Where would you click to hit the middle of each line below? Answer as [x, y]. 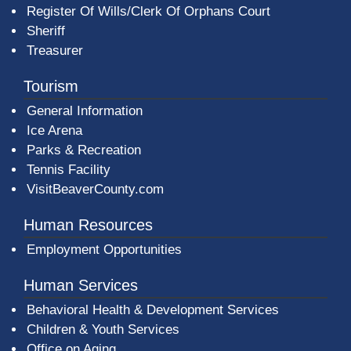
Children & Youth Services [103, 329]
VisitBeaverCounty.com [95, 189]
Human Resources [88, 224]
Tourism [51, 86]
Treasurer [55, 50]
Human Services [81, 285]
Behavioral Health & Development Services [153, 309]
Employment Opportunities [104, 249]
